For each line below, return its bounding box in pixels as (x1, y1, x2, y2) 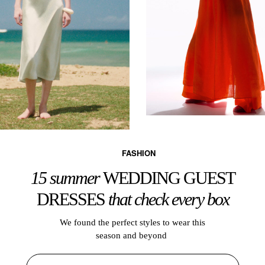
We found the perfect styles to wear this (60, 217, 205, 227)
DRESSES (36, 189, 108, 209)
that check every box (108, 189, 229, 209)
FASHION (121, 147, 156, 159)
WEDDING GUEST (102, 167, 235, 188)
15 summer (30, 167, 103, 188)
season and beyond (96, 230, 169, 240)
